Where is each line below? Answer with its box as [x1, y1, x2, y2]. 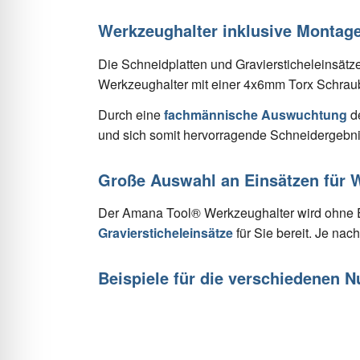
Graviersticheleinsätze [98, 223, 233, 243]
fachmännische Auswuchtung [164, 105, 347, 125]
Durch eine [98, 105, 164, 125]
